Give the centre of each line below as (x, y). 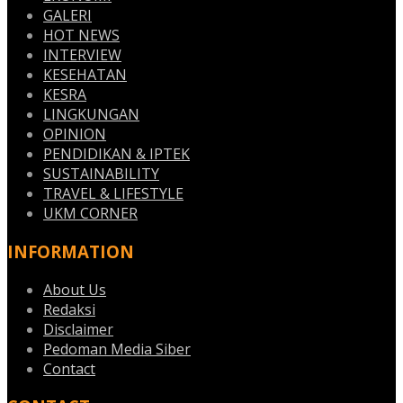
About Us (75, 289)
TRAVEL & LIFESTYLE (113, 194)
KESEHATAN (85, 75)
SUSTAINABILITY (101, 174)
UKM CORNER (90, 214)
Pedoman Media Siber (117, 349)
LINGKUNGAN (91, 115)
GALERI (67, 16)
